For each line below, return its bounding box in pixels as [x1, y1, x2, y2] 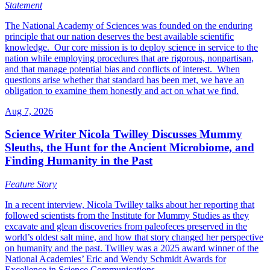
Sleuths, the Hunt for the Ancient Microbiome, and [5, 141, 254, 154]
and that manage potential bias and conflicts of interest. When [5, 63, 240, 74]
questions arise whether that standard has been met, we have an [5, 74, 244, 85]
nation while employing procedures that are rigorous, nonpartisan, [5, 52, 254, 63]
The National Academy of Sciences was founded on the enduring [5, 20, 253, 31]
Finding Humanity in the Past [5, 154, 152, 168]
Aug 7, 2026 [5, 105, 53, 116]
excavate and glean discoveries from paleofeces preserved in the [5, 221, 247, 231]
